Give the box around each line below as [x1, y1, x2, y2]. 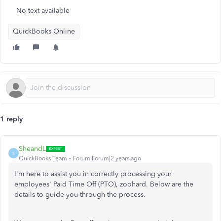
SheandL [19, 145, 46, 153]
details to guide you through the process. [14, 190, 146, 199]
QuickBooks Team [19, 155, 67, 162]
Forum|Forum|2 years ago [73, 155, 141, 162]
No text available [16, 6, 70, 15]
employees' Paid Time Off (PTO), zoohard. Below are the [14, 180, 193, 188]
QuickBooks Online [13, 27, 75, 36]
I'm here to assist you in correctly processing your [14, 170, 172, 178]
